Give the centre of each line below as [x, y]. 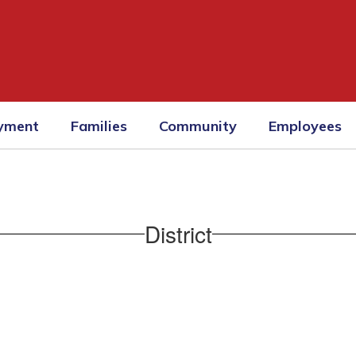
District [178, 233]
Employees [305, 126]
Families [99, 126]
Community [198, 126]
